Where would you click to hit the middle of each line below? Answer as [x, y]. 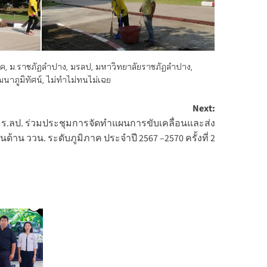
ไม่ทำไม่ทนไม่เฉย [79, 80]
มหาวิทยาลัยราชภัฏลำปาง [143, 67]
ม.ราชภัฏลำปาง [38, 67]
